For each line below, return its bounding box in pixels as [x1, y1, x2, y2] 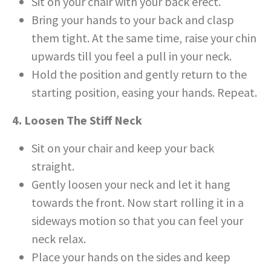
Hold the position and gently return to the [31, 67, 247, 82]
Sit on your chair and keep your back [31, 140, 214, 156]
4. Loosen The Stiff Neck [12, 113, 142, 128]
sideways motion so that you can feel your [31, 213, 243, 229]
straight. [31, 158, 74, 174]
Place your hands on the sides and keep [31, 249, 230, 265]
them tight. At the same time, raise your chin [31, 30, 256, 46]
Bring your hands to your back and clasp [31, 12, 234, 28]
